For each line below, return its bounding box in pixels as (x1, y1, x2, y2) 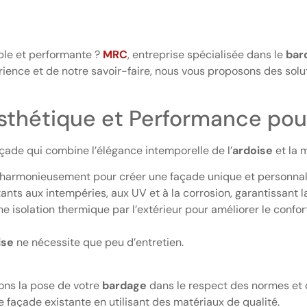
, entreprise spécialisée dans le (127, 47, 286, 62)
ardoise (232, 143, 273, 158)
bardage (102, 278, 147, 293)
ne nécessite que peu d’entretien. (14, 235, 184, 250)
